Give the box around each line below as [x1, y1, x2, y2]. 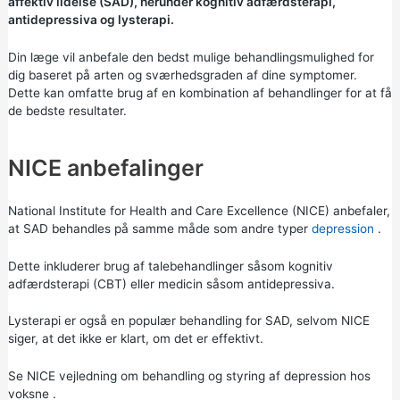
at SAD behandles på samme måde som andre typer [7, 221, 312, 236]
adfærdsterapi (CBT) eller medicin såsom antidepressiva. [7, 276, 335, 291]
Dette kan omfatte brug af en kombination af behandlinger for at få [7, 85, 392, 100]
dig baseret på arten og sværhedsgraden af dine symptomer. [7, 67, 357, 82]
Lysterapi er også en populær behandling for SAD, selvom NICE [7, 313, 370, 329]
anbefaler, [329, 203, 390, 218]
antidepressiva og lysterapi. [7, 12, 174, 27]
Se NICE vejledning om [7, 369, 142, 384]
